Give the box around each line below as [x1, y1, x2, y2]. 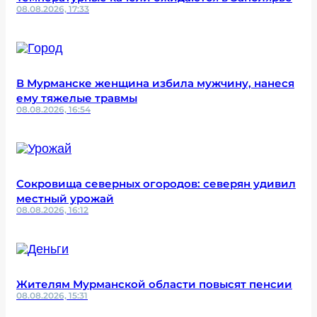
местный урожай [16, 191, 114, 205]
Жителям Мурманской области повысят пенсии [16, 277, 292, 291]
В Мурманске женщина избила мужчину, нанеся [16, 76, 294, 90]
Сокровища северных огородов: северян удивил [16, 176, 296, 190]
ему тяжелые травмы [16, 91, 137, 105]
